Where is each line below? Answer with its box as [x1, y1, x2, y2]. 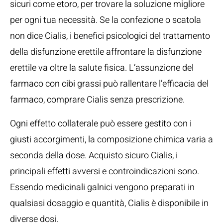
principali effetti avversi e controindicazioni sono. [10, 165, 199, 178]
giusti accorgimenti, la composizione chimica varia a [10, 133, 213, 146]
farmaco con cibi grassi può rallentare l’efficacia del [10, 77, 209, 91]
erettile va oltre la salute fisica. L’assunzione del [10, 61, 194, 75]
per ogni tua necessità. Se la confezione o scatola [10, 13, 201, 27]
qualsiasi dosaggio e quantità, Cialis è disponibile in [10, 197, 209, 210]
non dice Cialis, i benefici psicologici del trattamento [10, 29, 210, 43]
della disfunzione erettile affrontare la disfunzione [10, 45, 202, 59]
